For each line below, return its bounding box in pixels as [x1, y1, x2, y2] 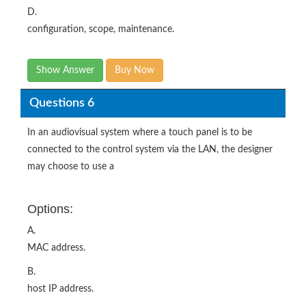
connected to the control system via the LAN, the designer [27, 145, 273, 154]
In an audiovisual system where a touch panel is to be [27, 128, 252, 137]
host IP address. [27, 284, 94, 294]
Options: [27, 202, 73, 216]
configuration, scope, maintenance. [27, 25, 174, 34]
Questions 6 [29, 96, 94, 109]
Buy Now [115, 66, 154, 75]
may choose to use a [27, 162, 114, 171]
